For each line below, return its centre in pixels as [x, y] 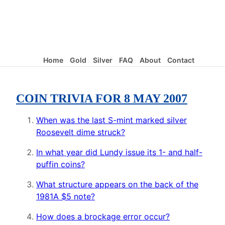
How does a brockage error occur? [103, 217]
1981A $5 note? [66, 197]
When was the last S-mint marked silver [111, 120]
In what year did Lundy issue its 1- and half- [119, 152]
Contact [181, 60]
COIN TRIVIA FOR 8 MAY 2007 [102, 99]
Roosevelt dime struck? [81, 132]
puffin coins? [61, 164]
